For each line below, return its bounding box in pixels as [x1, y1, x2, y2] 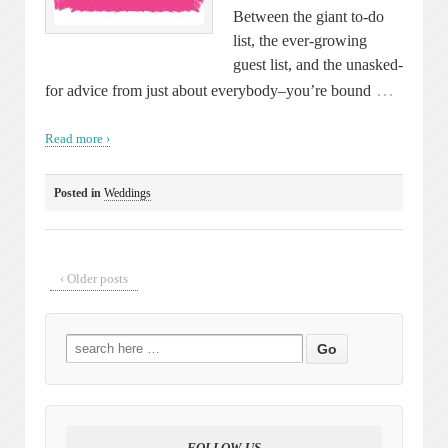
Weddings [104, 185, 151, 200]
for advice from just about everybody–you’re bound [45, 81, 371, 99]
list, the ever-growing [233, 31, 367, 49]
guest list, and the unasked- [233, 55, 403, 73]
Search [65, 334, 104, 350]
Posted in [54, 185, 104, 200]
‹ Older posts [60, 270, 128, 286]
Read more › [45, 131, 110, 147]
